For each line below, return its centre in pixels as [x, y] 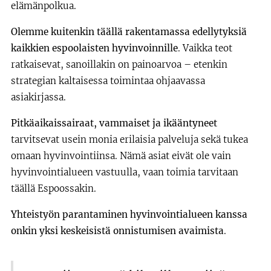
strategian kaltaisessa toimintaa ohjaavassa [108, 81]
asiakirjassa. [38, 97]
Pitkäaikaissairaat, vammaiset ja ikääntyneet [114, 123]
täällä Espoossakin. [54, 188]
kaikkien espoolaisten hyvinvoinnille [94, 48]
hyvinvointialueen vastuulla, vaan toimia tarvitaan [125, 172]
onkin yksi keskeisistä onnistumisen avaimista [117, 231]
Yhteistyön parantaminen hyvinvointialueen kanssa [129, 214]
